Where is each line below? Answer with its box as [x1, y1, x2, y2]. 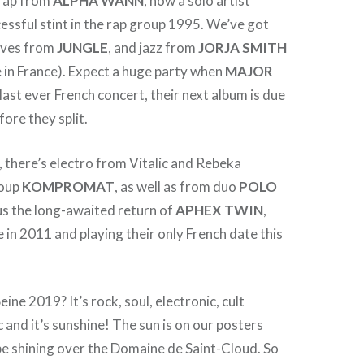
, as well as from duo [115, 177, 240, 195]
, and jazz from [108, 39, 199, 56]
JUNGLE [57, 39, 109, 56]
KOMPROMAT [22, 177, 115, 195]
